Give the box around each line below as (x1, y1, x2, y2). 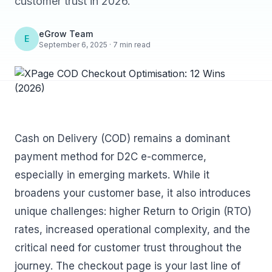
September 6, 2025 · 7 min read (39, 40, 151, 49)
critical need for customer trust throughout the (15, 242, 242, 254)
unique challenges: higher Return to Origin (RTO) (15, 205, 251, 217)
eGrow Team (39, 29, 93, 39)
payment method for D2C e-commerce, (15, 151, 206, 163)
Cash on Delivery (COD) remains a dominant (15, 132, 230, 144)
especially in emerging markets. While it (15, 169, 209, 181)
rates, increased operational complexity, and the (15, 223, 250, 236)
